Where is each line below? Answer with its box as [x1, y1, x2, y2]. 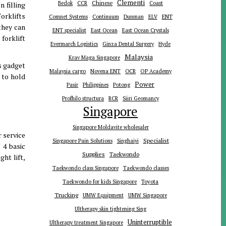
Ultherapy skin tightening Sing [75, 205, 147, 213]
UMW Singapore [128, 192, 167, 199]
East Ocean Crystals [122, 27, 169, 34]
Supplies [82, 150, 105, 158]
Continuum [92, 13, 119, 21]
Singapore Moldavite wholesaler [72, 124, 149, 131]
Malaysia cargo [49, 68, 86, 75]
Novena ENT [90, 68, 121, 75]
